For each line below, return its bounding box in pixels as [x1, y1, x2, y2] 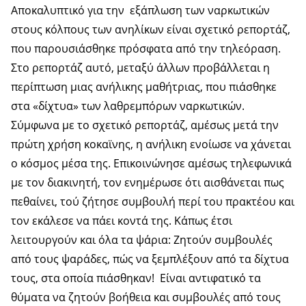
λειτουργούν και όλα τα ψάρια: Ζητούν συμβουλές [11, 232, 273, 247]
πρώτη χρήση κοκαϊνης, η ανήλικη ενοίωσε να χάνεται [11, 136, 291, 152]
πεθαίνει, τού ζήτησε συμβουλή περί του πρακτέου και [11, 193, 294, 209]
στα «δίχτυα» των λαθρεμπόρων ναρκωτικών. [11, 98, 245, 113]
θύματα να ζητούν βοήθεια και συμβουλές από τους [11, 289, 281, 305]
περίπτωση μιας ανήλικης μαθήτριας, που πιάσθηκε [11, 79, 277, 94]
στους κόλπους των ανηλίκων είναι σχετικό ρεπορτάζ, [11, 21, 290, 37]
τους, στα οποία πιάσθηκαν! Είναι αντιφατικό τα [11, 270, 261, 286]
